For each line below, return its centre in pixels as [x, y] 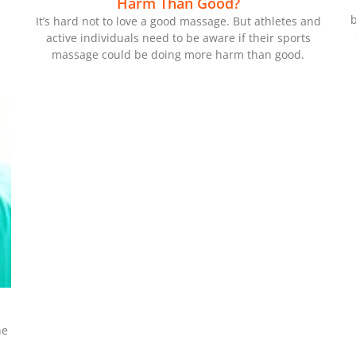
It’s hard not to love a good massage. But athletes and [178, 21]
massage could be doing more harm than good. [178, 55]
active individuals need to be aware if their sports [178, 38]
